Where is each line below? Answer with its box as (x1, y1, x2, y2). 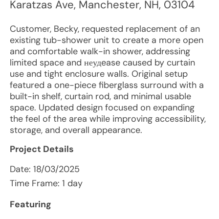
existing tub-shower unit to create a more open (10, 34, 203, 46)
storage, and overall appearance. (10, 124, 142, 136)
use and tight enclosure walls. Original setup (10, 68, 188, 80)
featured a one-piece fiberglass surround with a (10, 79, 204, 91)
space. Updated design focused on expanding (10, 102, 195, 113)
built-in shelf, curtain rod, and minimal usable (10, 90, 191, 102)
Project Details (10, 143, 74, 155)
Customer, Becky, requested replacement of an (10, 23, 200, 35)
